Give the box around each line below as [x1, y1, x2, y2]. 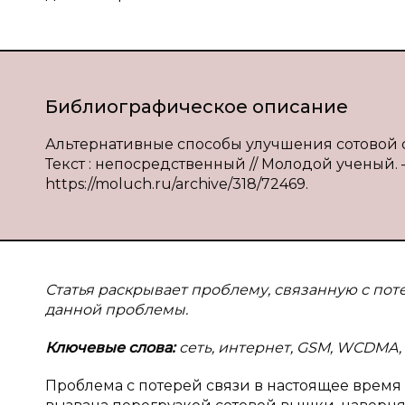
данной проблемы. [45, 301, 188, 318]
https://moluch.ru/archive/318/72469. [45, 175, 308, 193]
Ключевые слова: [45, 339, 179, 356]
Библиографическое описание [45, 96, 348, 118]
